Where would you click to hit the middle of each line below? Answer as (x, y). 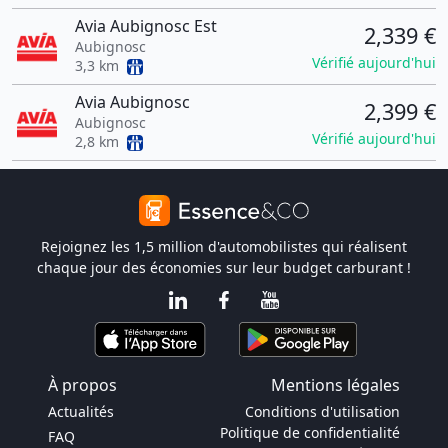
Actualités (81, 411)
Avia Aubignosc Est (145, 26)
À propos (82, 385)
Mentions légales (335, 385)
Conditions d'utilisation (322, 411)
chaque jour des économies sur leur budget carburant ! (224, 267)
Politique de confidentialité (310, 432)
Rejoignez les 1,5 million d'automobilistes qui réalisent (224, 246)
